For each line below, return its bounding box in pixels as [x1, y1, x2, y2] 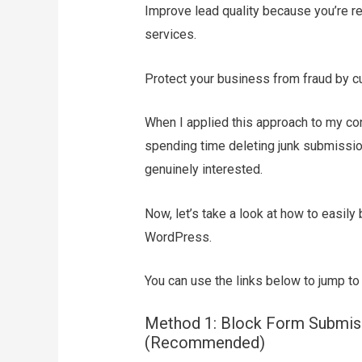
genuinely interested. [144, 162, 263, 178]
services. [144, 26, 196, 42]
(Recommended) [144, 332, 265, 352]
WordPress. [144, 229, 212, 245]
